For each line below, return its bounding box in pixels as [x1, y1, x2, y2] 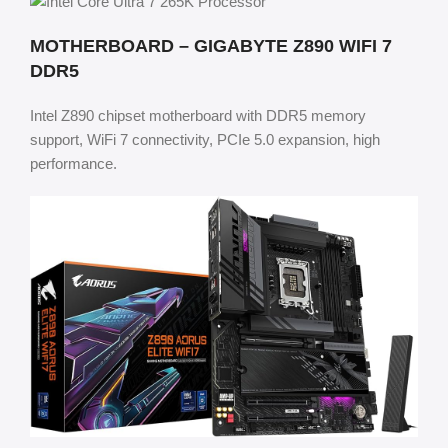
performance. [30, 155, 117, 172]
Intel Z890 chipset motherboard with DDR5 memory [30, 107, 366, 124]
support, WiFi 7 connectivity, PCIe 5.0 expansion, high [30, 131, 380, 148]
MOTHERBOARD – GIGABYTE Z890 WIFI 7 [30, 36, 392, 56]
